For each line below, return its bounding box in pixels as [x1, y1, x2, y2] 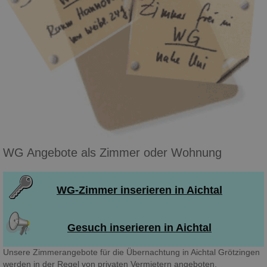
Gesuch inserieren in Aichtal [67, 221, 212, 234]
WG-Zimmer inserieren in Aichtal [57, 184, 222, 196]
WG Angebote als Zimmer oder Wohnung [3, 146, 222, 160]
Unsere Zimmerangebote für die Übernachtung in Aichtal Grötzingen [3, 247, 260, 257]
